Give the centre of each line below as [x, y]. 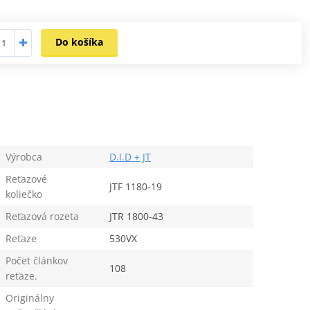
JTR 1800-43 [136, 216]
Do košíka [80, 42]
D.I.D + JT [130, 156]
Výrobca [24, 156]
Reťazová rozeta [42, 216]
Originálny [29, 298]
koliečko [24, 194]
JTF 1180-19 [135, 186]
